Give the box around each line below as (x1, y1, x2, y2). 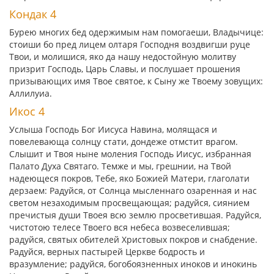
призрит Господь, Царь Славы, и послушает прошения (9, 63, 240, 75)
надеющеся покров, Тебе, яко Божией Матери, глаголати (9, 172, 250, 184)
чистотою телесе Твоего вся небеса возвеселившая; (9, 221, 230, 233)
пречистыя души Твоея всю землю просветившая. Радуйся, (9, 209, 261, 221)
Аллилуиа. (9, 87, 52, 99)
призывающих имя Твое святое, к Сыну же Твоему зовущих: (9, 75, 263, 87)
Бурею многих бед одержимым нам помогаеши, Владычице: (9, 26, 264, 38)
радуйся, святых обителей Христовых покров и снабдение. (9, 234, 257, 245)
